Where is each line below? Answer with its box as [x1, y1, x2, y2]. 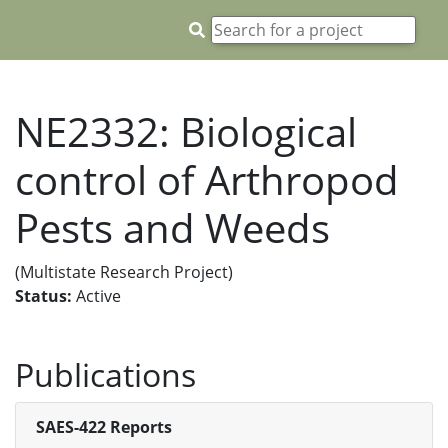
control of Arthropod [15, 152, 399, 207]
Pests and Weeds [15, 200, 330, 255]
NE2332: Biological [15, 104, 357, 159]
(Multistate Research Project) [15, 261, 233, 283]
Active [72, 285, 121, 307]
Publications [15, 353, 196, 396]
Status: [15, 285, 72, 307]
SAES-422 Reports [36, 416, 172, 438]
